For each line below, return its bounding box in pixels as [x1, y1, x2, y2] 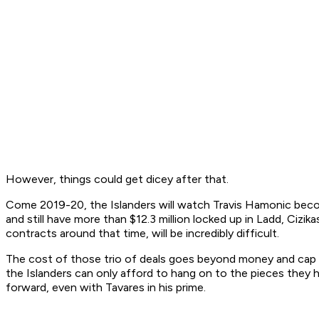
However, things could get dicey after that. [6, 172, 229, 187]
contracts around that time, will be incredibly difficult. [6, 226, 282, 241]
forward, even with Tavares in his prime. [6, 281, 209, 295]
